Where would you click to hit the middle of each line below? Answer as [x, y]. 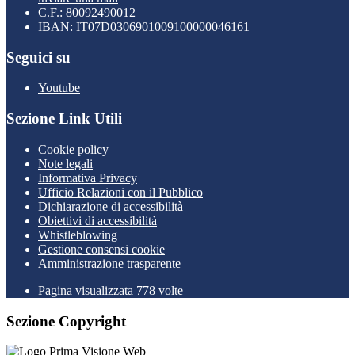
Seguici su [38, 57]
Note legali [65, 163]
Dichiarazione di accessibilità [111, 206]
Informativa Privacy [88, 177]
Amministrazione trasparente [109, 263]
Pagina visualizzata [87, 290]
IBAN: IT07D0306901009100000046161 [144, 27]
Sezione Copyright [66, 321]
